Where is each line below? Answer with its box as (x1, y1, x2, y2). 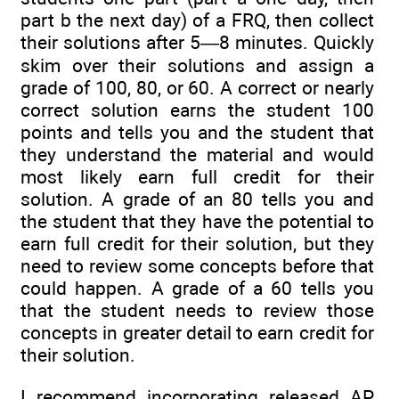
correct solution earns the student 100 (20, 99, 374, 122)
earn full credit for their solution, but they (20, 232, 374, 256)
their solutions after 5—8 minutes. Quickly (20, 31, 374, 54)
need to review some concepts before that (20, 255, 374, 278)
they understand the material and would (20, 143, 374, 167)
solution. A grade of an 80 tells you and (20, 188, 374, 211)
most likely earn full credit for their (20, 166, 374, 189)
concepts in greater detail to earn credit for (20, 322, 374, 345)
